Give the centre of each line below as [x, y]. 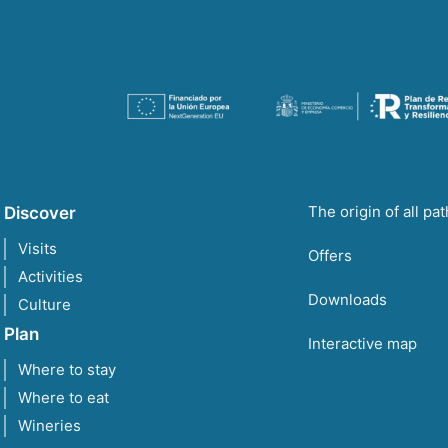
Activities [50, 276]
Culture [44, 304]
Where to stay [67, 369]
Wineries [49, 425]
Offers [330, 255]
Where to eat [63, 397]
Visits [37, 248]
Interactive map [362, 343]
